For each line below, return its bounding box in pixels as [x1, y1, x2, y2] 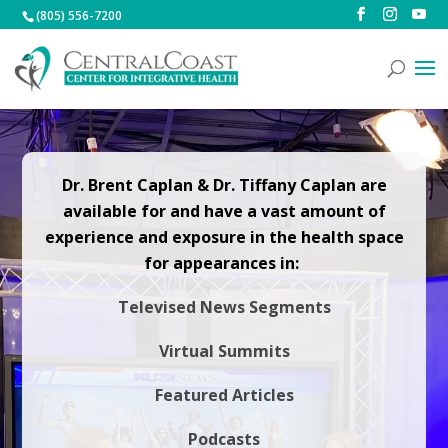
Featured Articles [154, 384, 294, 406]
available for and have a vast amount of [62, 200, 386, 222]
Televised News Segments [117, 296, 331, 318]
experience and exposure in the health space [44, 226, 404, 248]
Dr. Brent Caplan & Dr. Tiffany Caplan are [61, 174, 387, 196]
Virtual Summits [158, 340, 290, 362]
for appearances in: [144, 252, 299, 274]
